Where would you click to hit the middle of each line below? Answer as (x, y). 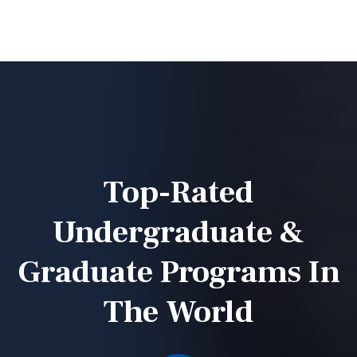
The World (178, 312)
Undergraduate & (178, 232)
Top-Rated (178, 192)
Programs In (246, 272)
